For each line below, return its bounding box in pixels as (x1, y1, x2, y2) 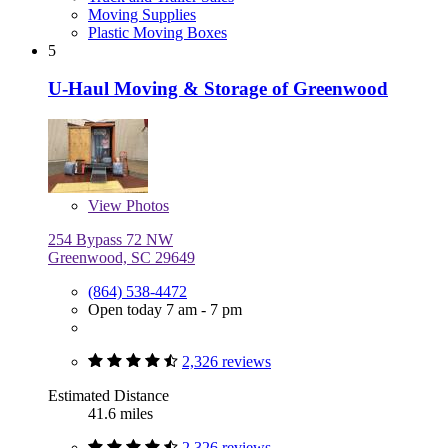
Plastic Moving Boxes (88, 23, 227, 41)
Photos (122, 197, 169, 215)
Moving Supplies (88, 5, 196, 23)
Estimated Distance (48, 387, 169, 405)
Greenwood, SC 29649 (48, 249, 195, 267)
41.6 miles (88, 405, 153, 423)
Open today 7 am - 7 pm (88, 301, 242, 319)
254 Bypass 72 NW (48, 231, 173, 249)
